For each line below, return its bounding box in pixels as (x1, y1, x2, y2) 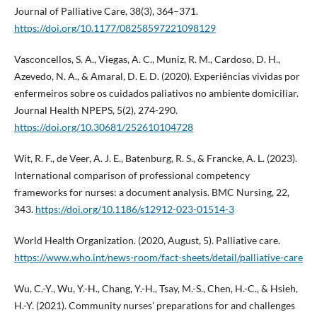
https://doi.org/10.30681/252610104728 (13, 120, 193, 133)
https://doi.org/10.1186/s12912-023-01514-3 (35, 202, 234, 215)
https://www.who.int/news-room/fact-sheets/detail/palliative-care (13, 250, 303, 263)
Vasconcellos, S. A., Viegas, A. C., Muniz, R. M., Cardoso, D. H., (13, 52, 280, 65)
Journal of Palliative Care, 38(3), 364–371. (13, 4, 198, 17)
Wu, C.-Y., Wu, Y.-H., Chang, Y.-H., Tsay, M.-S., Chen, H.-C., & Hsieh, (13, 282, 298, 294)
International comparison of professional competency (13, 168, 250, 181)
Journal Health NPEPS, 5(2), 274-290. (13, 103, 178, 116)
